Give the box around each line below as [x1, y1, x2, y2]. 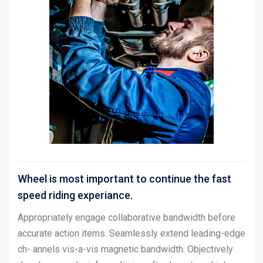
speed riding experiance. [18, 188, 133, 201]
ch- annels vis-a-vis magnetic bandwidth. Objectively [18, 243, 233, 255]
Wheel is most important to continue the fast [18, 172, 231, 185]
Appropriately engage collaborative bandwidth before [18, 211, 235, 223]
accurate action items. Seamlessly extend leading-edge [18, 227, 245, 239]
